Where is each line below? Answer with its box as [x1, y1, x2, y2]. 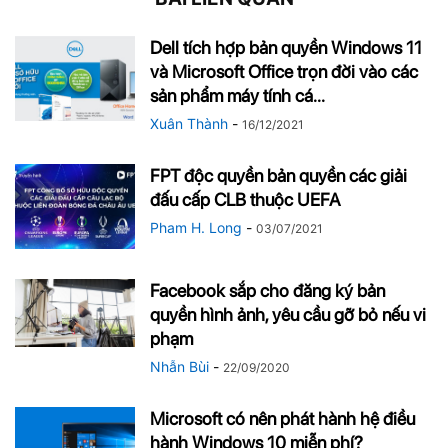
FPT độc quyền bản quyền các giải [150, 165, 407, 187]
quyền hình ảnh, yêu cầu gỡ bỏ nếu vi [150, 304, 426, 326]
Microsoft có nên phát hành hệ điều [150, 408, 415, 430]
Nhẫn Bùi [150, 358, 209, 376]
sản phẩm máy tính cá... [150, 85, 325, 107]
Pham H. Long [150, 219, 242, 237]
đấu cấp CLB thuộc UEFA [150, 189, 340, 211]
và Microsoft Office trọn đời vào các [150, 61, 418, 83]
